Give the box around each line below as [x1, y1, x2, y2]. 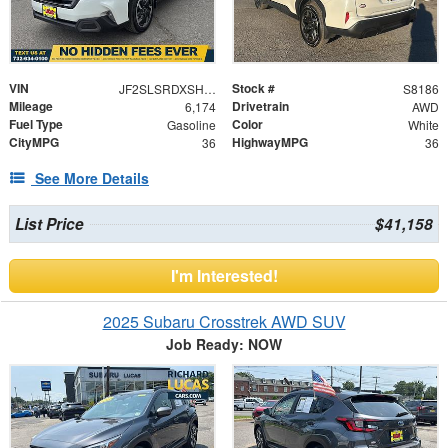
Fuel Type [9, 115, 63, 134]
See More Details [35, 168, 149, 189]
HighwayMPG [232, 133, 308, 152]
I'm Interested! [170, 264, 278, 288]
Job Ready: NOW [166, 334, 282, 355]
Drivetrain [232, 97, 289, 116]
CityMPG [9, 133, 59, 152]
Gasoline [166, 116, 216, 134]
